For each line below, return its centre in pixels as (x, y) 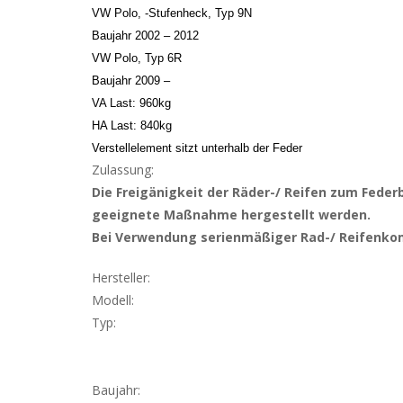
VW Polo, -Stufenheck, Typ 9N (172, 13)
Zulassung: (123, 169)
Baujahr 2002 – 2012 (145, 35)
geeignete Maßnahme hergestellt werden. (231, 214)
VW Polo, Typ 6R (137, 58)
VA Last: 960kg (131, 103)
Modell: (113, 300)
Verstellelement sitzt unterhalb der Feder (197, 148)
